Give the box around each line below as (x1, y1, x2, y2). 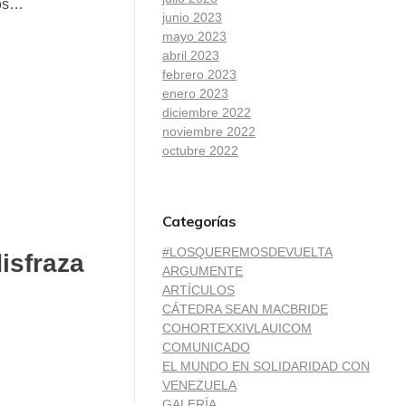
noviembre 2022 (162, 123, 256, 139)
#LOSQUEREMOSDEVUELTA (162, 244, 333, 259)
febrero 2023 (162, 66, 237, 82)
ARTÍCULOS (162, 282, 235, 297)
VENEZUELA (162, 377, 237, 392)
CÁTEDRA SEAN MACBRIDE (162, 301, 328, 316)
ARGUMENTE (162, 263, 243, 278)
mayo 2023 (162, 28, 227, 43)
